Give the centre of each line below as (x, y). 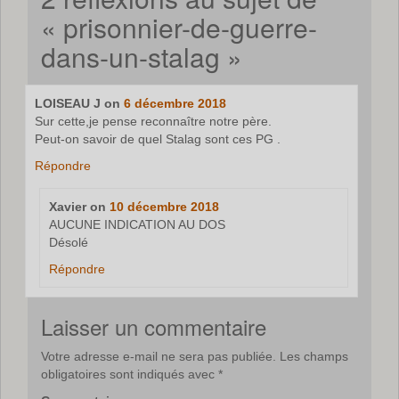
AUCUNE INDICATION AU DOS (137, 225)
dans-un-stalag (130, 57)
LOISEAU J (68, 104)
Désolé (68, 243)
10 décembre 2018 (164, 207)
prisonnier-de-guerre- (190, 28)
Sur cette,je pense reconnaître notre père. (154, 122)
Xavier (67, 207)
